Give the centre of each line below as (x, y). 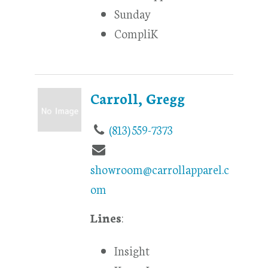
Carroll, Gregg (138, 98)
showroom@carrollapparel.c (160, 168)
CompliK (137, 33)
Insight (132, 250)
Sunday (133, 13)
